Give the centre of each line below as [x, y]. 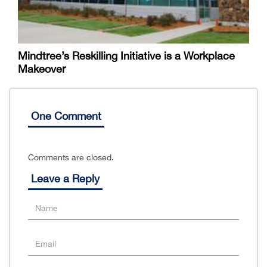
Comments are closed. [71, 158]
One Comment [66, 116]
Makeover [42, 69]
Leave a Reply [65, 179]
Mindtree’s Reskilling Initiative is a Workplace [126, 56]
